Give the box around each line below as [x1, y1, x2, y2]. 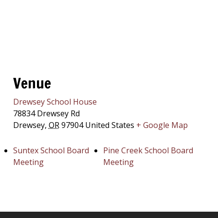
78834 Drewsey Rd [13, 108, 80, 119]
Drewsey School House [13, 96, 97, 107]
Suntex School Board [13, 145, 89, 156]
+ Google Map [136, 120, 188, 130]
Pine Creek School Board [103, 145, 193, 156]
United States [85, 120, 134, 130]
